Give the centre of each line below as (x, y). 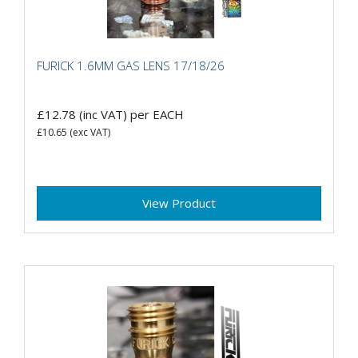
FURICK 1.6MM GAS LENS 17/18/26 (131, 65)
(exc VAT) (89, 133)
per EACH (157, 115)
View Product (179, 203)
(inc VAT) (103, 115)
